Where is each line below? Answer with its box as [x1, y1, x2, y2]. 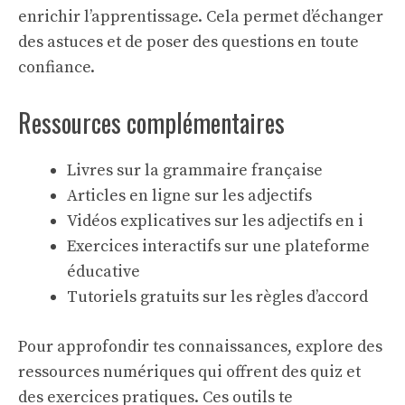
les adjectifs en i [242, 211, 363, 231]
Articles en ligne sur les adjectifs [67, 185, 312, 206]
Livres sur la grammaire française [67, 160, 323, 181]
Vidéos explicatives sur [67, 211, 242, 231]
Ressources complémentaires [18, 104, 285, 141]
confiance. [18, 57, 95, 78]
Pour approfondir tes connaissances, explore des [18, 336, 382, 357]
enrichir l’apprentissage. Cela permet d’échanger [18, 6, 383, 27]
